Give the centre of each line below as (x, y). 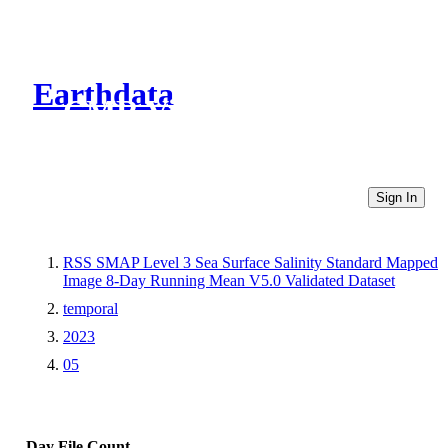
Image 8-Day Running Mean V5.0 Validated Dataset (229, 280)
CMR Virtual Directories (232, 111)
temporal (90, 308)
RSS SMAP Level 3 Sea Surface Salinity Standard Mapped (250, 262)
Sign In (396, 197)
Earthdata (103, 94)
